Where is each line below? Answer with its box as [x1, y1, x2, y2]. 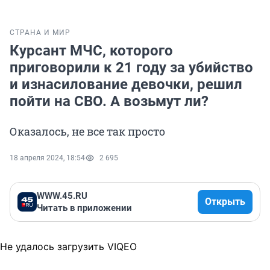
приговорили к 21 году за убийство [10, 59, 253, 77]
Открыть [205, 196, 245, 208]
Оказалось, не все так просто [10, 124, 165, 139]
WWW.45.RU [37, 190, 87, 202]
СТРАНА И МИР [10, 28, 71, 37]
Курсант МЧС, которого [10, 42, 173, 60]
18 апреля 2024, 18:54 [10, 154, 85, 163]
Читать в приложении [37, 202, 132, 214]
